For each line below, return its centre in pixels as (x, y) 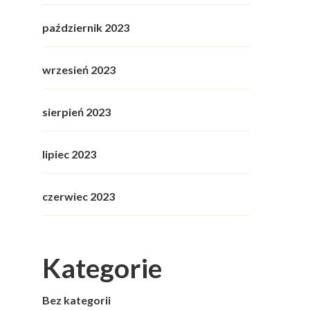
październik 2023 (86, 28)
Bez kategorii (76, 300)
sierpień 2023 (76, 112)
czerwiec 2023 (79, 197)
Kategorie (102, 268)
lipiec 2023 (69, 154)
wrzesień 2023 (79, 70)
